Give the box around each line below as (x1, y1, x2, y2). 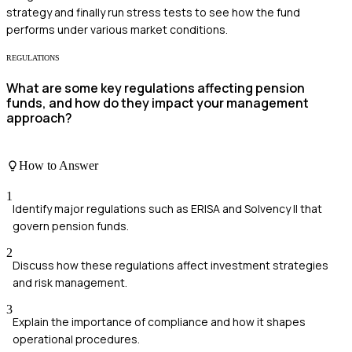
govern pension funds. (13, 218, 129, 234)
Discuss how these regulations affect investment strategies (13, 258, 328, 273)
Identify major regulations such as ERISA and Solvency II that (13, 201, 322, 217)
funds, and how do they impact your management (6, 93, 309, 112)
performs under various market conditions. (6, 22, 228, 38)
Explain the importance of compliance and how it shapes (13, 314, 306, 330)
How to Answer (19, 159, 98, 173)
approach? (6, 108, 72, 126)
